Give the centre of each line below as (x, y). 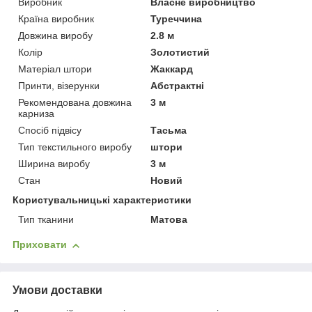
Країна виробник (56, 19)
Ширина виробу (54, 164)
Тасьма (169, 131)
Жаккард (172, 69)
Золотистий (180, 53)
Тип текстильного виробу (75, 147)
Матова (169, 220)
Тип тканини (46, 220)
